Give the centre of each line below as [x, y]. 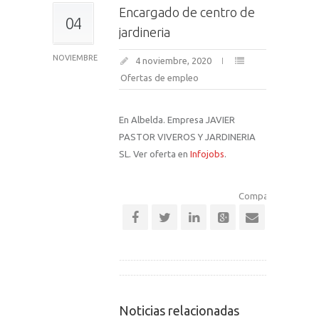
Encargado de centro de [187, 12]
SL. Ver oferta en [155, 154]
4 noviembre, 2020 [173, 61]
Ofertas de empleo [159, 78]
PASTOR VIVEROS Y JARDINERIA [187, 137]
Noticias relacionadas [179, 310]
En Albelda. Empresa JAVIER [177, 120]
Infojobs [207, 154]
